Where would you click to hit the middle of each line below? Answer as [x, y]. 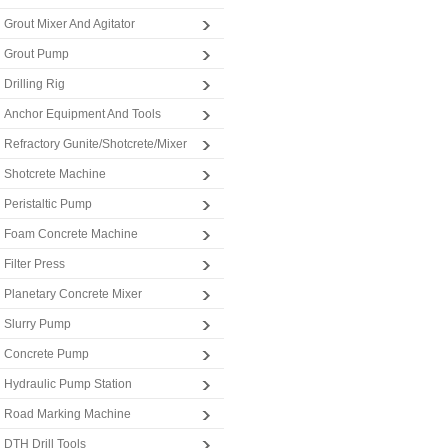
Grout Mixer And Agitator [69, 24]
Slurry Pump [37, 324]
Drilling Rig [34, 84]
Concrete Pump [46, 354]
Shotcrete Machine [55, 174]
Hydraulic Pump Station [68, 384]
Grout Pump [36, 54]
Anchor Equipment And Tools [82, 114]
